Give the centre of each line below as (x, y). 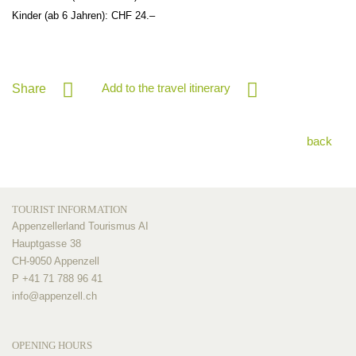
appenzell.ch (68, 296)
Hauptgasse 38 (46, 243)
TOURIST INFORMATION (70, 209)
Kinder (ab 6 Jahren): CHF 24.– (83, 15)
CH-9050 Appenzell (56, 261)
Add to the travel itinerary (166, 87)
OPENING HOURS (52, 345)
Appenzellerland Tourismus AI (80, 226)
